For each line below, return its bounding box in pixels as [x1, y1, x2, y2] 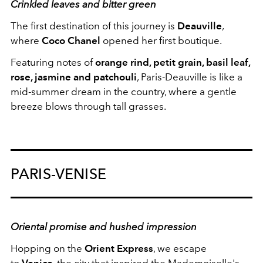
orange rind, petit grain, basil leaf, [95, 56, 250, 68]
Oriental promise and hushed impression [11, 220, 197, 232]
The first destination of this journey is [11, 19, 177, 32]
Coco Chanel [42, 34, 100, 46]
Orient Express [85, 242, 153, 254]
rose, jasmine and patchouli [11, 70, 137, 83]
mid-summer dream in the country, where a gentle [11, 85, 237, 97]
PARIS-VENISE [11, 164, 106, 183]
